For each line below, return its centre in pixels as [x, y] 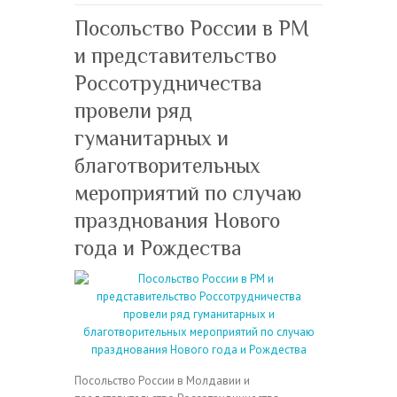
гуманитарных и [152, 137]
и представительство [175, 55]
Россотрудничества [168, 82]
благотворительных [167, 165]
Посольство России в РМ [192, 27]
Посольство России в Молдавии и [162, 380]
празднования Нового [177, 220]
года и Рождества [158, 247]
